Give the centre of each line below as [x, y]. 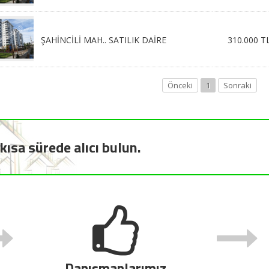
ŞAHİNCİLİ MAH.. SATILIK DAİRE [104, 40]
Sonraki [237, 85]
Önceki [180, 85]
